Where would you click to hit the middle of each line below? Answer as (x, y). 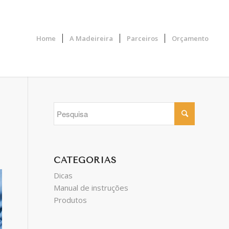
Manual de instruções (91, 188)
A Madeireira (91, 38)
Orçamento (190, 38)
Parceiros (143, 38)
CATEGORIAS (85, 160)
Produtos (71, 200)
